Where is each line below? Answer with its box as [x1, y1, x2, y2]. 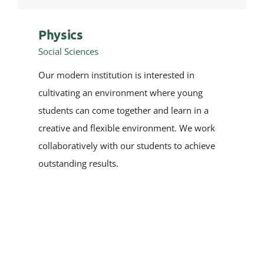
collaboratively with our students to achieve [38, 140, 215, 151]
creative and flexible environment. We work [38, 122, 215, 134]
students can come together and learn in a [38, 104, 209, 116]
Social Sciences [38, 45, 98, 57]
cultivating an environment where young [38, 87, 203, 98]
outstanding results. [38, 157, 118, 169]
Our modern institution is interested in [38, 69, 194, 81]
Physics [38, 27, 83, 42]
